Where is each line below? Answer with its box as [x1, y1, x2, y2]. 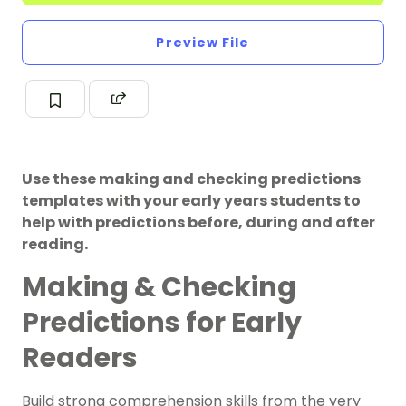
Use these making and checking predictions [22, 169, 361, 190]
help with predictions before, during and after [22, 212, 375, 234]
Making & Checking [22, 268, 296, 307]
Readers [22, 339, 138, 378]
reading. [22, 234, 88, 256]
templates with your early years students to [22, 190, 361, 212]
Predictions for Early [22, 304, 302, 343]
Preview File [156, 34, 250, 53]
